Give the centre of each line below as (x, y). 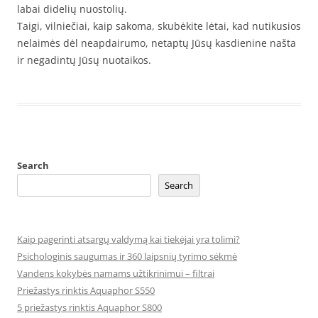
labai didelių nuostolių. (72, 9)
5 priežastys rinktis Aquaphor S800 (89, 307)
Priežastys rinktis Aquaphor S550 (86, 290)
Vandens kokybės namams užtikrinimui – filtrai (116, 273)
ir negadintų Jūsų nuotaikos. (84, 60)
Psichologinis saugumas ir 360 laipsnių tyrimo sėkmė (127, 256)
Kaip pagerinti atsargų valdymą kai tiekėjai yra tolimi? (128, 239)
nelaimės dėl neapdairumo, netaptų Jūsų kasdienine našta (157, 43)
